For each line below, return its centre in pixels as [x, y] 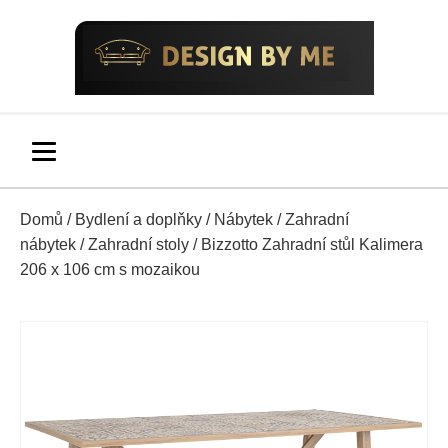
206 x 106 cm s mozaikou [110, 269]
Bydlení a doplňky [138, 219]
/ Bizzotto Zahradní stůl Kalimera [306, 244]
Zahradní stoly [138, 244]
